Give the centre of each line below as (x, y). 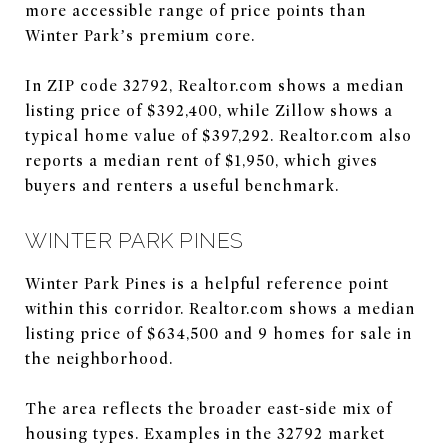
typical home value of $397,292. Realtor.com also (218, 135)
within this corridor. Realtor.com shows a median (220, 308)
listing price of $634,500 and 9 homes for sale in (218, 333)
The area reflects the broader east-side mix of (208, 408)
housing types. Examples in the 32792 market (205, 433)
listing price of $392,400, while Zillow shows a (209, 110)
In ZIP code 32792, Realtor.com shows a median (214, 85)
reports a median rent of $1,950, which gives (201, 160)
